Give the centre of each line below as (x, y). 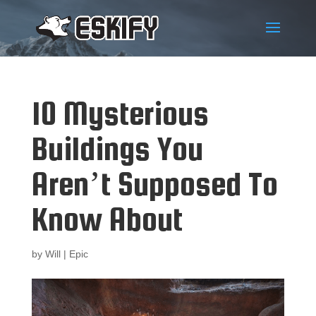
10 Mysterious (120, 113)
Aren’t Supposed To (154, 184)
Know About (107, 219)
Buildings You (117, 148)
